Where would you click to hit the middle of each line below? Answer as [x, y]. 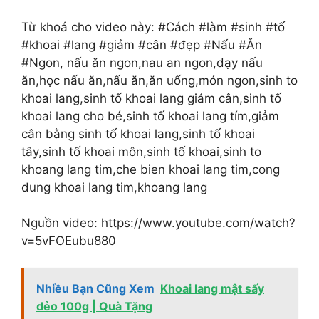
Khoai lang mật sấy [212, 289]
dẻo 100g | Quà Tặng [94, 307]
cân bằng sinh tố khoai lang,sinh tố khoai [138, 134]
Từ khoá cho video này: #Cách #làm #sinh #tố [153, 27]
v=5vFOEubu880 [69, 240]
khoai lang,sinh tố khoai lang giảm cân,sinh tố [151, 98]
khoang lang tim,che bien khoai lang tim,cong [151, 169]
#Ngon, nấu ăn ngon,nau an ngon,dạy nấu [142, 62]
